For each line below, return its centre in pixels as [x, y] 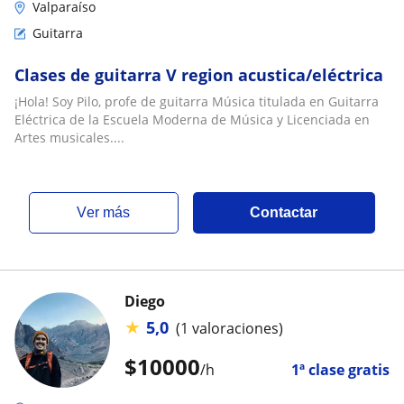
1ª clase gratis [340, 370]
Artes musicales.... [69, 138]
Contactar [284, 212]
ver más [109, 212]
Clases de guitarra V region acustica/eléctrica [199, 75]
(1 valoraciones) [230, 328]
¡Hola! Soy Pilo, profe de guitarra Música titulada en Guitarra [197, 101]
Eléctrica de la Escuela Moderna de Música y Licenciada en [192, 119]
